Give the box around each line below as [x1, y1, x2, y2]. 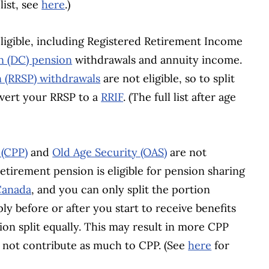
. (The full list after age [123, 90, 237, 104]
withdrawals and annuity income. [72, 53, 243, 67]
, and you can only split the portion [31, 183, 211, 197]
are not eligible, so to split [100, 71, 235, 86]
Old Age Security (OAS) [52, 145, 168, 160]
